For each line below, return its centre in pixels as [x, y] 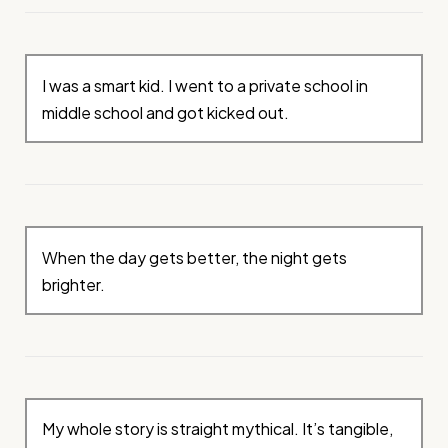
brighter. [74, 284]
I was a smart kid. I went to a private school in [205, 85]
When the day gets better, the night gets [195, 257]
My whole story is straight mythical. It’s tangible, [218, 429]
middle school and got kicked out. [166, 112]
